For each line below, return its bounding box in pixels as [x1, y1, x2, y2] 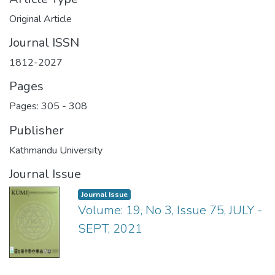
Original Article [9, 12, 72, 26]
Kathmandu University [9, 144, 103, 157]
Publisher [9, 122, 64, 139]
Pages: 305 [9, 99, 62, 113]
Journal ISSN [9, 34, 79, 51]
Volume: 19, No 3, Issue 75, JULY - [78, 202, 262, 219]
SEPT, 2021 [78, 220, 142, 237]
